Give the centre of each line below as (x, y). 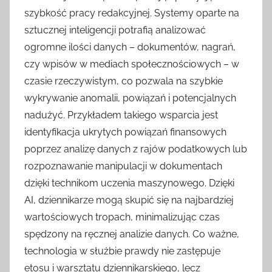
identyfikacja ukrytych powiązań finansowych (125, 132)
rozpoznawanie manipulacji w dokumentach (123, 166)
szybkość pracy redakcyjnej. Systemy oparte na (132, 13)
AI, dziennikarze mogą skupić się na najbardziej (129, 200)
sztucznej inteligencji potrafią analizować (115, 30)
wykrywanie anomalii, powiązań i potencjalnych (130, 98)
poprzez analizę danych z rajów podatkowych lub (136, 149)
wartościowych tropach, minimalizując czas (122, 217)
